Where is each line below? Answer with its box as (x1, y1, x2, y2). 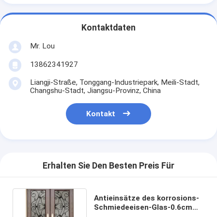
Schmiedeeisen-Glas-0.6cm (93, 202, 192, 212)
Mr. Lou (30, 41, 55, 50)
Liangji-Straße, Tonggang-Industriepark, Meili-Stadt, (30, 77, 200, 87)
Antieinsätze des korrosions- (93, 193, 199, 202)
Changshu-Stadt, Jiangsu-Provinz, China (30, 86, 161, 95)
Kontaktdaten (81, 23, 136, 33)
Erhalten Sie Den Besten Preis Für (43, 161, 174, 171)
